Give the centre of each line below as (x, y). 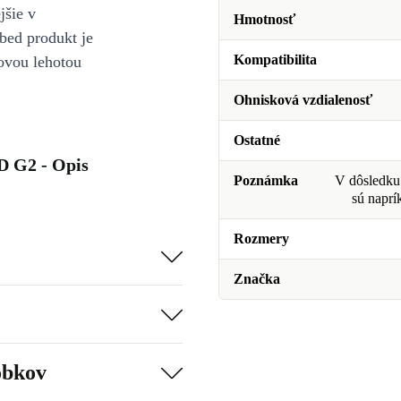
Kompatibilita (275, 60)
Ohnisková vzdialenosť (303, 100)
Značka (257, 279)
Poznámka (266, 180)
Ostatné (257, 140)
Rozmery (261, 239)
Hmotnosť (264, 19)
